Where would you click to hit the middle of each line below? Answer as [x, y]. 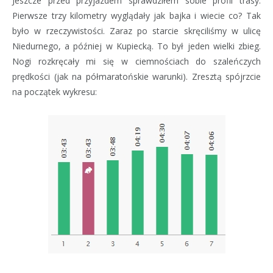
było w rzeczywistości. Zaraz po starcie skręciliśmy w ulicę [136, 30]
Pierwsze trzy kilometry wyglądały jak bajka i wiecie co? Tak [136, 15]
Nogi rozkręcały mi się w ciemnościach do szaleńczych [136, 61]
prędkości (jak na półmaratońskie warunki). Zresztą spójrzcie [136, 76]
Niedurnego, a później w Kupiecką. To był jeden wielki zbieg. [136, 46]
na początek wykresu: [55, 91]
